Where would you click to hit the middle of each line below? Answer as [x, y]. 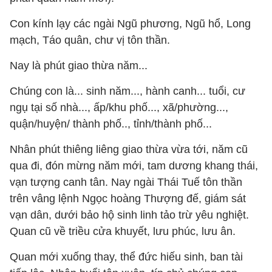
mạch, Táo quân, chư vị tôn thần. [90, 40]
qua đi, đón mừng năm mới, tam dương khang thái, [134, 166]
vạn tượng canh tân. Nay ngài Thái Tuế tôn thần [126, 182]
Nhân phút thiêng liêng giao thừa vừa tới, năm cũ [129, 149]
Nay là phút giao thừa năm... [79, 66]
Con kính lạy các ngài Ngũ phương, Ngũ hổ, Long [130, 24]
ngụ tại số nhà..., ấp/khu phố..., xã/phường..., [119, 107]
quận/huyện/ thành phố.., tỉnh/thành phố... [111, 124]
